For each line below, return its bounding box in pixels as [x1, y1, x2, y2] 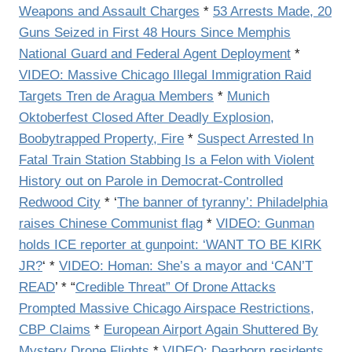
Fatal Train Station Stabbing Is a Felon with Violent [19, 152, 314, 167]
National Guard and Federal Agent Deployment [19, 46, 291, 61]
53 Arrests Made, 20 [213, 3, 332, 19]
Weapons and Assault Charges [19, 3, 200, 19]
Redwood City [19, 194, 101, 210]
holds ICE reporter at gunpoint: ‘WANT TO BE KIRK [19, 236, 321, 252]
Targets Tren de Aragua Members [19, 88, 214, 104]
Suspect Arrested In [197, 130, 313, 146]
